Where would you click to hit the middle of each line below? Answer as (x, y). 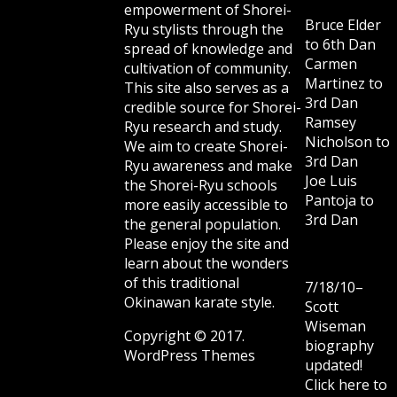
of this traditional (182, 283)
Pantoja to (339, 201)
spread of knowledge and (208, 49)
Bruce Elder (343, 25)
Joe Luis (331, 181)
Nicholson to (347, 142)
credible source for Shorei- (213, 108)
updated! (334, 366)
